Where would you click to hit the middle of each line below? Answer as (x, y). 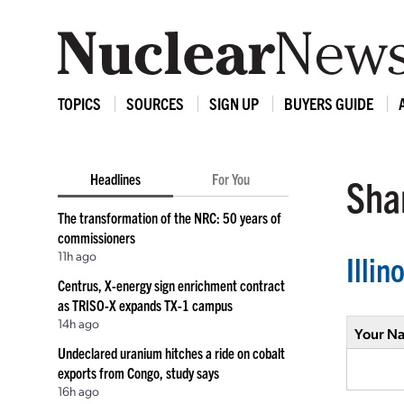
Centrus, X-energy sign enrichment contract (171, 285)
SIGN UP (234, 103)
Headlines (115, 179)
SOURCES (155, 103)
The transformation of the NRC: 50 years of (170, 217)
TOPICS (79, 103)
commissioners (96, 237)
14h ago (78, 323)
